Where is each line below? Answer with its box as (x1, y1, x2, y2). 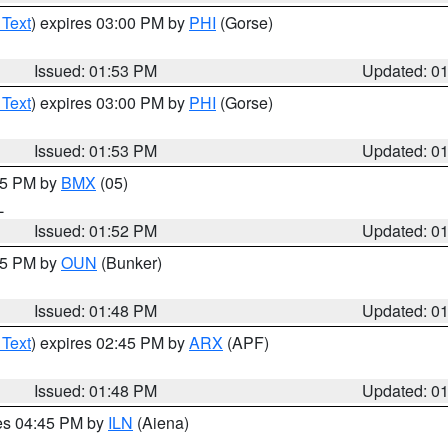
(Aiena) (133, 411, 189, 434)
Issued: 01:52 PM (34, 219, 158, 242)
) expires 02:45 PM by (31, 331, 189, 354)
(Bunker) (97, 251, 162, 274)
